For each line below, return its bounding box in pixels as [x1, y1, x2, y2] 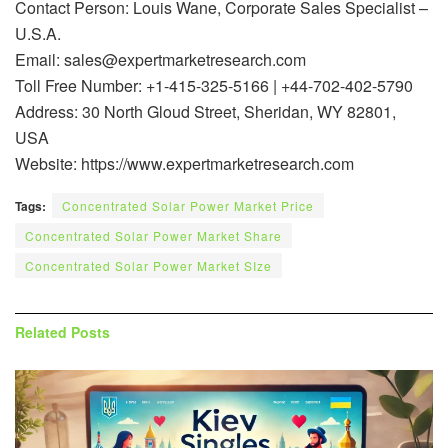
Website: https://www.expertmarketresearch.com [15, 151, 354, 175]
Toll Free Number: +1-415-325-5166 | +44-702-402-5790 [15, 73, 413, 97]
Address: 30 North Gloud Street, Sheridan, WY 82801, [15, 99, 396, 123]
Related [15, 321, 67, 342]
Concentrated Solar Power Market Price [62, 196, 314, 214]
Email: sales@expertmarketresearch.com [15, 47, 306, 71]
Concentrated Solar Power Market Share [25, 226, 282, 244]
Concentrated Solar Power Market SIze [25, 256, 272, 274]
